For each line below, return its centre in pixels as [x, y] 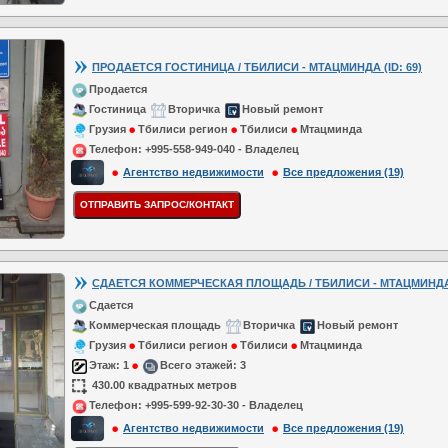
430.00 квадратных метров [163, 385]
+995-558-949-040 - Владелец [220, 149]
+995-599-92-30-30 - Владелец [222, 405]
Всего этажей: [198, 365]
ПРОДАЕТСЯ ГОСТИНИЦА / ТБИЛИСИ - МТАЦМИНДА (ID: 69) [257, 67]
